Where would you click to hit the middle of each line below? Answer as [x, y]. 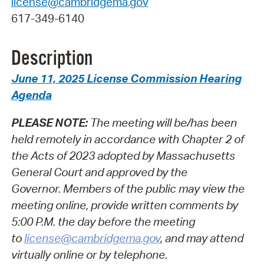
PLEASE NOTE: [50, 122]
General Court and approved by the [99, 172]
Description [52, 59]
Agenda [31, 95]
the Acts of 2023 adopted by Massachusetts [123, 155]
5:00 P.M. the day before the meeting [103, 221]
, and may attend [202, 238]
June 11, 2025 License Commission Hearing [126, 79]
